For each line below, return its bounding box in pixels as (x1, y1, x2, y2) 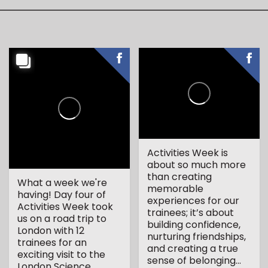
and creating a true (147, 242, 239, 256)
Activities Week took (17, 200, 114, 214)
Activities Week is (147, 146, 229, 160)
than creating (147, 170, 212, 184)
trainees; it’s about (147, 206, 234, 220)
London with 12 (17, 224, 85, 238)
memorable (147, 182, 204, 196)
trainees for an (17, 236, 87, 250)
